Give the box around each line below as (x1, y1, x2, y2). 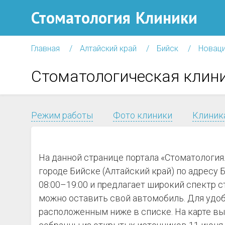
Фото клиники (113, 110, 172, 121)
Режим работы (31, 110, 93, 121)
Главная (31, 44, 60, 53)
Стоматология (31, 7, 131, 28)
